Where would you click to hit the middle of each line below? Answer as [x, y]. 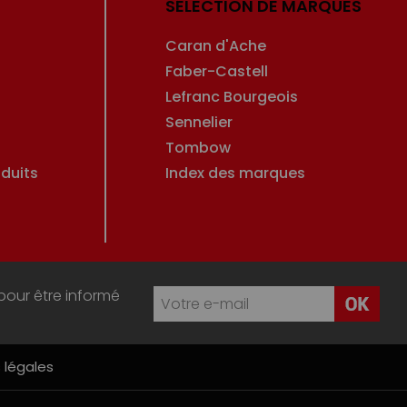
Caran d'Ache [216, 45]
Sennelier [199, 122]
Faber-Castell [217, 71]
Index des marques [236, 173]
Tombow [199, 147]
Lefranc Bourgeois [232, 96]
